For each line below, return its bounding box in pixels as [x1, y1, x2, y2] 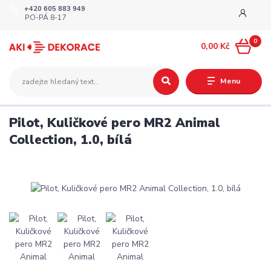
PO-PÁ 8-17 [25, 13, 67, 23]
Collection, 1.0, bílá [9, 131, 132, 148]
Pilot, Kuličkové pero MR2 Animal [9, 114, 220, 131]
